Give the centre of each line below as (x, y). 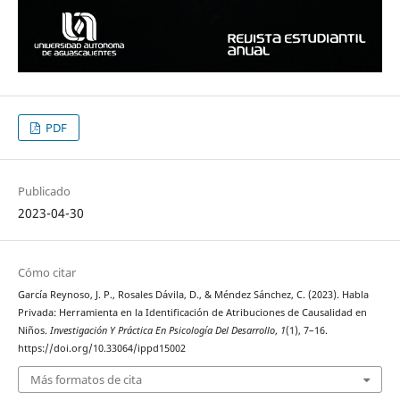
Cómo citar (46, 272)
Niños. (33, 330)
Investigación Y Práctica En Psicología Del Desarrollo (162, 330)
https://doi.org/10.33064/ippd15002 (101, 348)
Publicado (44, 191)
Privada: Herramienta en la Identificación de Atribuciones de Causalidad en (192, 312)
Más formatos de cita (86, 380)
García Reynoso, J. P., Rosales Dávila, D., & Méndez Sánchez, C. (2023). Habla (193, 294)
